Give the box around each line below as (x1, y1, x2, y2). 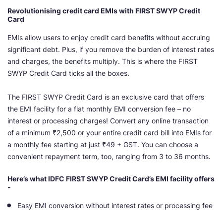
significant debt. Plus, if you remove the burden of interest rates (7, 45, 214, 54)
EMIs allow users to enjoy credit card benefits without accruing (7, 33, 210, 42)
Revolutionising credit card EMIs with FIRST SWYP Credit (7, 6, 200, 15)
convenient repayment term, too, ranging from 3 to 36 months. (7, 152, 211, 161)
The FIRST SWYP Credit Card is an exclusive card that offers (7, 93, 204, 102)
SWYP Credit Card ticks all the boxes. (7, 69, 129, 78)
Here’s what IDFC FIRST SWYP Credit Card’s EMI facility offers (7, 174, 215, 183)
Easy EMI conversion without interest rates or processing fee (17, 201, 213, 210)
